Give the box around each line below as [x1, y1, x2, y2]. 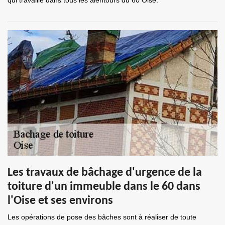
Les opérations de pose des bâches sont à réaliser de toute [8, 213, 196, 221]
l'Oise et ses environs [8, 195, 113, 207]
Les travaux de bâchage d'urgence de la [8, 167, 202, 179]
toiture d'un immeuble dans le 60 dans [8, 181, 200, 193]
